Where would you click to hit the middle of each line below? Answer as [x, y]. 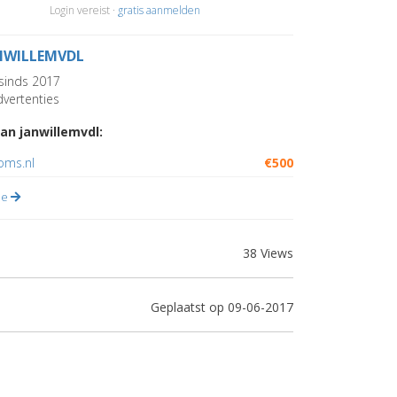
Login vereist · [84, 10]
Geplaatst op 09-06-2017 [222, 307]
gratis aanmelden [159, 10]
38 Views [268, 253]
